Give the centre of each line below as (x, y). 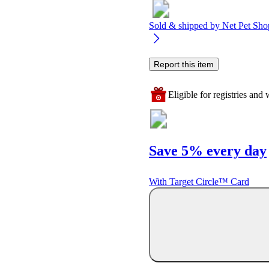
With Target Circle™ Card (199, 182)
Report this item (184, 64)
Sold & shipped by (186, 25)
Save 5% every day (208, 150)
